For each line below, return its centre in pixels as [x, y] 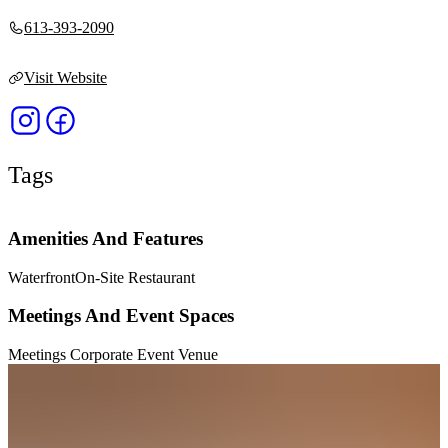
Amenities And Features [105, 239]
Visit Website [65, 78]
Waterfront [41, 277]
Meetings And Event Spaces [121, 316]
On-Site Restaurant [135, 277]
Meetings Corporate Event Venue [113, 355]
